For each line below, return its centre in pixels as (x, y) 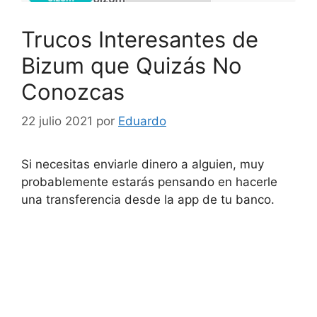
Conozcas (73, 91)
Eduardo (142, 121)
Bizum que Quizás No (132, 65)
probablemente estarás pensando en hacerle (149, 182)
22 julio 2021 (57, 121)
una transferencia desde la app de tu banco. (148, 200)
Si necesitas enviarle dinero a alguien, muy (143, 165)
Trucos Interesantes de (140, 39)
